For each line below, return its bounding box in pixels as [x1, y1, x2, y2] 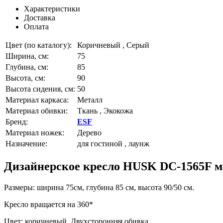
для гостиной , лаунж [77, 139, 149, 148]
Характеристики [24, 4, 80, 13]
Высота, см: [5, 73, 45, 82]
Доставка [24, 13, 55, 22]
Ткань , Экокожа [77, 106, 133, 115]
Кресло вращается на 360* [4, 200, 93, 209]
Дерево [77, 128, 102, 137]
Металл [77, 95, 103, 104]
